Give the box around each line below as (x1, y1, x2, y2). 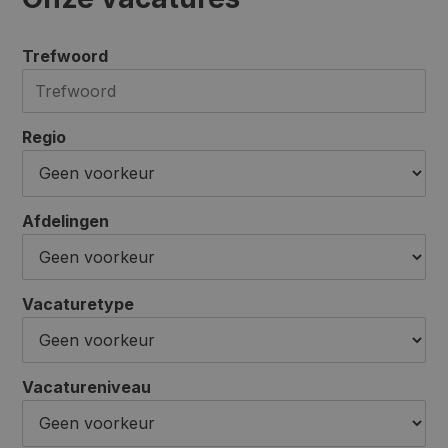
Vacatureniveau (22, 377, 152, 398)
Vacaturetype (22, 293, 135, 314)
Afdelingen (22, 210, 110, 231)
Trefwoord (22, 45, 109, 66)
